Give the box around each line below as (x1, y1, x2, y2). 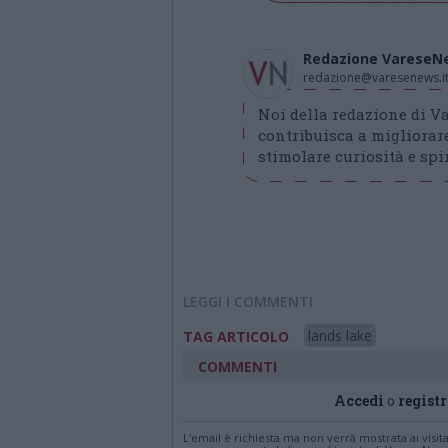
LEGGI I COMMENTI (183, 292, 313, 311)
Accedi (334, 391, 384, 410)
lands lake (308, 326, 372, 345)
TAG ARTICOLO (183, 327, 289, 346)
